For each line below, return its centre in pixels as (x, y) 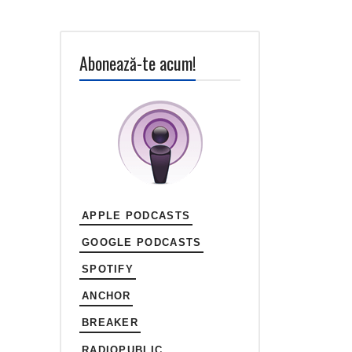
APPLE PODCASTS (136, 215)
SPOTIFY (108, 269)
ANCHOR (106, 296)
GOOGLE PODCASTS (141, 242)
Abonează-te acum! (138, 62)
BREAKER (110, 323)
